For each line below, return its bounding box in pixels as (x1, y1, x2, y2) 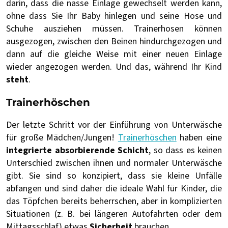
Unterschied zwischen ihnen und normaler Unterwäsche (6, 156, 222, 169)
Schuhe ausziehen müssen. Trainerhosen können (6, 22, 222, 35)
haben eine (176, 131, 222, 144)
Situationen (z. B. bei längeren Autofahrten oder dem (6, 207, 222, 220)
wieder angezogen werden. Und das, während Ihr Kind (6, 60, 222, 73)
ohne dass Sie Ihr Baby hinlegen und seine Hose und (6, 9, 222, 22)
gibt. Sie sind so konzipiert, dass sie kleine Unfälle (6, 169, 222, 182)
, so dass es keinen (149, 144, 222, 157)
